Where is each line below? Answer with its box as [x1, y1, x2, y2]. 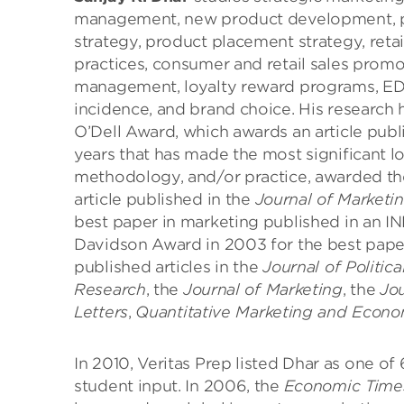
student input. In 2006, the [74, 377, 284, 395]
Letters [74, 303, 128, 321]
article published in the [74, 190, 255, 208]
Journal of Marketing [182, 280, 343, 298]
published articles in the [74, 258, 263, 276]
